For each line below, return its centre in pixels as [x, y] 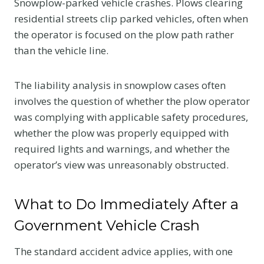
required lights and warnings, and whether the [122, 148]
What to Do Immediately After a [126, 204]
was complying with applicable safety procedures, [131, 117]
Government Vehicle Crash [107, 225]
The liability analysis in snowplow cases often [120, 85]
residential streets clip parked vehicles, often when [131, 18]
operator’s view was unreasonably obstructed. [121, 164]
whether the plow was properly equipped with [121, 133]
